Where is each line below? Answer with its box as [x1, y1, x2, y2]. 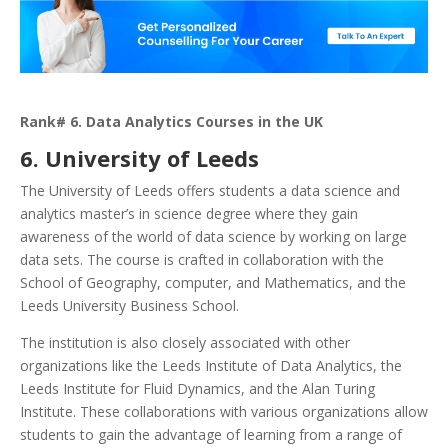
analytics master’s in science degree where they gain [20, 203, 358, 223]
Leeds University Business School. [20, 295, 239, 315]
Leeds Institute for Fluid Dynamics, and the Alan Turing [20, 378, 375, 398]
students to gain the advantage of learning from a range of [20, 424, 402, 444]
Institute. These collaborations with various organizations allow [20, 401, 428, 421]
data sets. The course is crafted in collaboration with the [20, 249, 384, 269]
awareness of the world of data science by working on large [20, 226, 407, 246]
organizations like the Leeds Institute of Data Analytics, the [20, 355, 402, 375]
